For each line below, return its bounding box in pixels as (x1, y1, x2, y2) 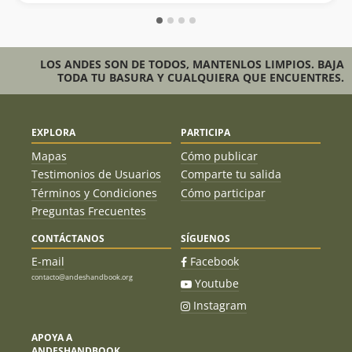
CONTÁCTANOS (31, 231, 104, 245)
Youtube (195, 276, 239, 291)
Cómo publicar (181, 148, 258, 163)
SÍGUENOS (181, 231, 230, 245)
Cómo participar (181, 185, 266, 200)
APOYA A (31, 331, 72, 345)
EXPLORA (31, 126, 75, 140)
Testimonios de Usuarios (31, 167, 161, 182)
